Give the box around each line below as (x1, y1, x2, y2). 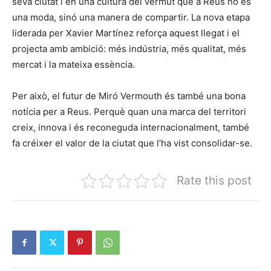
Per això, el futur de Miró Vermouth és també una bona (12, 90, 246, 102)
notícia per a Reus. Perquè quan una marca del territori (12, 106, 246, 118)
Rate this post (177, 173, 252, 188)
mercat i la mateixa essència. (12, 59, 135, 71)
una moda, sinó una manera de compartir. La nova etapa (12, 11, 250, 24)
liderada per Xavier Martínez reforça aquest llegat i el (12, 27, 240, 39)
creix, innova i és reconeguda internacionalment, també (12, 122, 249, 134)
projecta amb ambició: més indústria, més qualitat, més (12, 43, 246, 55)
